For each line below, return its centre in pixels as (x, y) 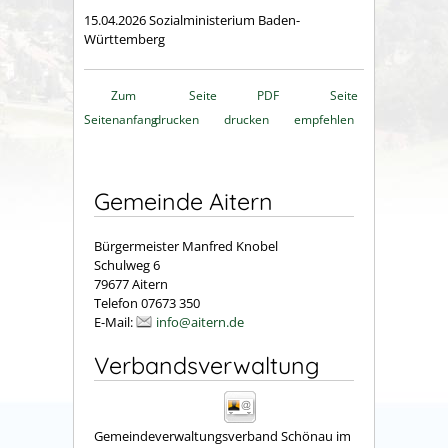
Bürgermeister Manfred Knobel (186, 245)
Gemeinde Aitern (183, 202)
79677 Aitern (131, 283)
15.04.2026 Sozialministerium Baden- (192, 20)
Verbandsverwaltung (207, 365)
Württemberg (124, 39)
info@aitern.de (200, 321)
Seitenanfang (121, 120)
